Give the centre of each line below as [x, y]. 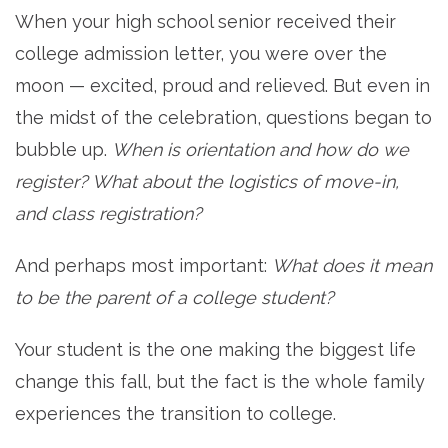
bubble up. [63, 149]
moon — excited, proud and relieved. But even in [222, 85]
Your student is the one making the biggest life [215, 349]
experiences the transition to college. [175, 413]
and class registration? [111, 213]
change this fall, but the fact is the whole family [220, 381]
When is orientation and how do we [260, 149]
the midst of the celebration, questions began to [223, 117]
